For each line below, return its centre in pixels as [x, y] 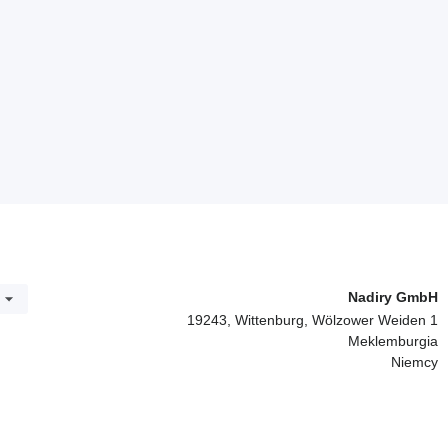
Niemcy [414, 362]
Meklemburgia [393, 341]
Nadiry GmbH [393, 297]
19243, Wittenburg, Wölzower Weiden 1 [312, 320]
